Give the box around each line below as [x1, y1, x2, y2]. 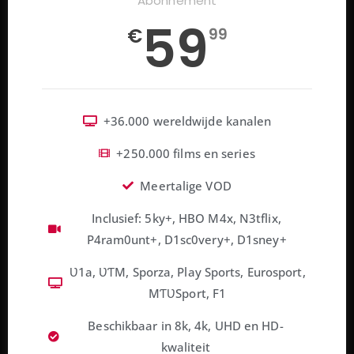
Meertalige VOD [140, 177, 232, 194]
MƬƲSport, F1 [148, 284, 227, 301]
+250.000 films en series [116, 145, 255, 161]
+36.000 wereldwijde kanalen [103, 112, 272, 129]
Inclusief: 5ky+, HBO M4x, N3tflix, [92, 209, 281, 226]
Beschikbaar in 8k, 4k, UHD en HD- [88, 317, 284, 333]
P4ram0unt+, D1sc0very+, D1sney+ [86, 231, 287, 247]
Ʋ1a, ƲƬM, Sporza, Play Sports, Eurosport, [69, 263, 306, 280]
